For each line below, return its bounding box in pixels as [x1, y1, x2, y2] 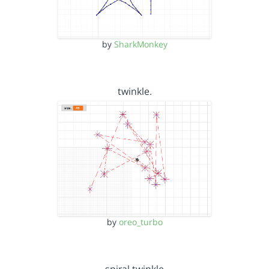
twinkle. [117, 84, 152, 98]
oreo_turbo [118, 216, 163, 228]
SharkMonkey [113, 38, 168, 50]
